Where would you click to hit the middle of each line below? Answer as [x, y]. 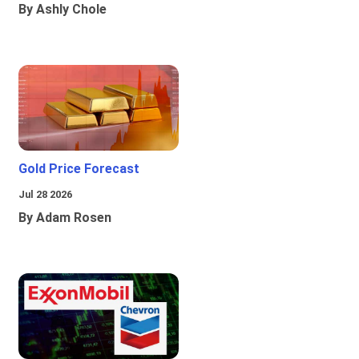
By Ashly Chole [63, 10]
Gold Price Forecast [79, 169]
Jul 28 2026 [45, 195]
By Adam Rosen [65, 218]
